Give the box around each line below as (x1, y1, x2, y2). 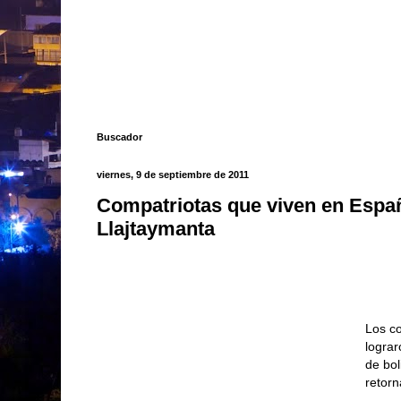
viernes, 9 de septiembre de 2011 (97, 168, 249, 180)
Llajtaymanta (97, 218, 215, 241)
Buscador (97, 131, 142, 142)
